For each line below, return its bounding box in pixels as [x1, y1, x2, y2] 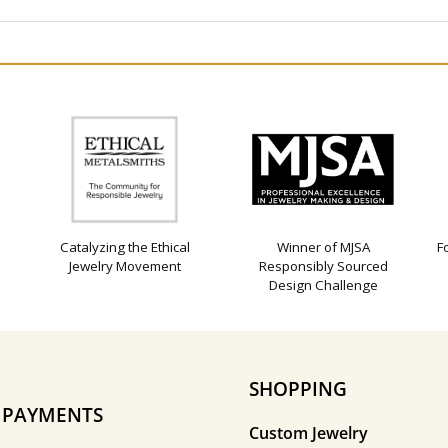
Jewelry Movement [68, 257, 181, 276]
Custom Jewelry [249, 422, 368, 445]
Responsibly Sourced [258, 257, 388, 276]
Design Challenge [268, 276, 378, 295]
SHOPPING [249, 376, 347, 402]
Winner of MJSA [276, 238, 370, 257]
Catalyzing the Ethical [59, 238, 190, 257]
